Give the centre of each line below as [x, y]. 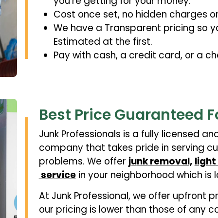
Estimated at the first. [103, 42]
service [57, 175]
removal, [170, 161]
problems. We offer [83, 161]
